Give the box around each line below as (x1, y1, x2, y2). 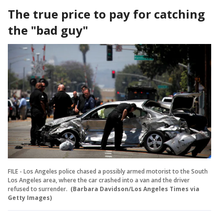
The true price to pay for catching (8, 6, 205, 22)
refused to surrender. (8, 184, 69, 193)
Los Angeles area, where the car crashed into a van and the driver (8, 175, 190, 184)
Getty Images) (8, 193, 52, 202)
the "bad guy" (8, 22, 88, 38)
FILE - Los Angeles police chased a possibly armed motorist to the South (8, 167, 208, 175)
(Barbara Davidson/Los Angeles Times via (70, 184, 199, 193)
